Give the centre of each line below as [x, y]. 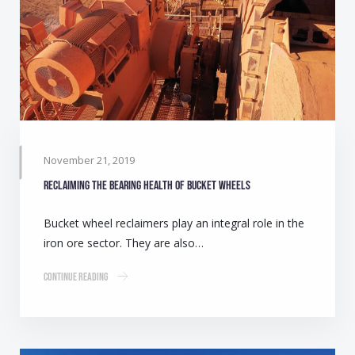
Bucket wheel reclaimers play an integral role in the [174, 223]
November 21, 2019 [89, 160]
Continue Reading [76, 277]
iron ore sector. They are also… [124, 242]
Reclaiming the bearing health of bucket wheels [147, 185]
